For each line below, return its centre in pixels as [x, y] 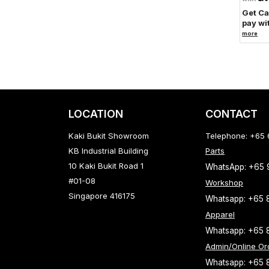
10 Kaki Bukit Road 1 [106, 166]
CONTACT [231, 114]
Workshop [224, 183]
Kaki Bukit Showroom [109, 136]
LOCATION [96, 114]
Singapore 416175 [102, 196]
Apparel [220, 214]
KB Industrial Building [108, 151]
